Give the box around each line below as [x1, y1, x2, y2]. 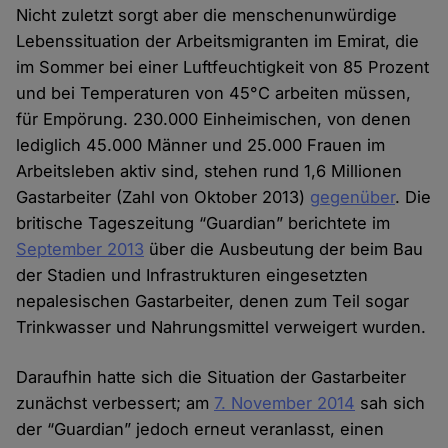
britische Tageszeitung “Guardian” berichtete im [16, 213, 391, 234]
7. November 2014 [214, 393, 356, 414]
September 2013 [16, 239, 145, 260]
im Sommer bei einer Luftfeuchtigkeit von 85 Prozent [16, 57, 430, 78]
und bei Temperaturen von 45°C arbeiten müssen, [16, 83, 412, 104]
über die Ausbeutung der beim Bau [144, 239, 424, 260]
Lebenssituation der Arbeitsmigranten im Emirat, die [16, 31, 420, 52]
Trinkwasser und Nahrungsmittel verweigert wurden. [16, 317, 427, 338]
